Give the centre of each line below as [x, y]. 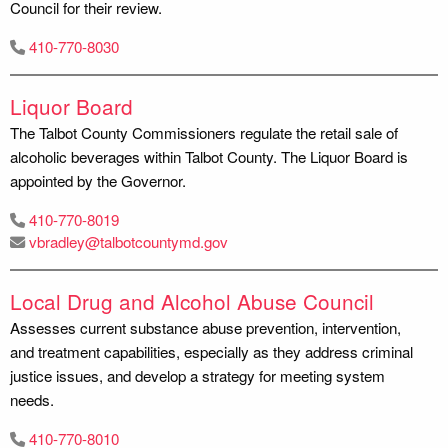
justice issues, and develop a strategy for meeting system [197, 375]
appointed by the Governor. [98, 180]
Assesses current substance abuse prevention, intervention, [205, 327]
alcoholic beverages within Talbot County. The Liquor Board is [209, 156]
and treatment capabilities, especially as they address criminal [211, 351]
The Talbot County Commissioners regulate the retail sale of [204, 132]
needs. [32, 399]
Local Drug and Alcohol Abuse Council [192, 300]
